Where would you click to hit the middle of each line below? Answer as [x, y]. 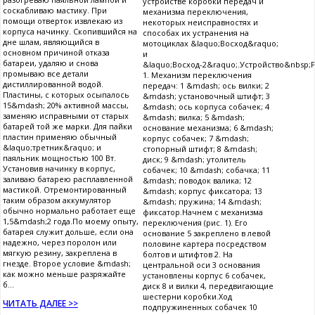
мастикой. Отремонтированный [65, 190]
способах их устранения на [196, 33]
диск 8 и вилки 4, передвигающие [208, 286]
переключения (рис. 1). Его [195, 223]
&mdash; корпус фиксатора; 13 [202, 191]
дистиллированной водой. [53, 84]
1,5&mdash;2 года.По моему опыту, [71, 221]
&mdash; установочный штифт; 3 [206, 96]
